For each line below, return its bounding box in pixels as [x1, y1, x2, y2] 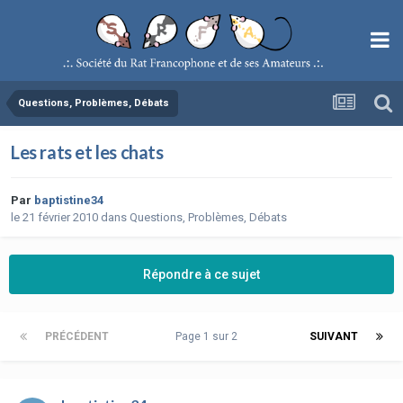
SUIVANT [309, 329, 358, 343]
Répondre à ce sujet [143, 266, 260, 282]
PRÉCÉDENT [45, 329, 109, 343]
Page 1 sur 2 [175, 329, 243, 343]
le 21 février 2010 [11, 210, 98, 224]
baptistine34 [34, 193, 103, 207]
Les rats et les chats [11, 140, 164, 163]
